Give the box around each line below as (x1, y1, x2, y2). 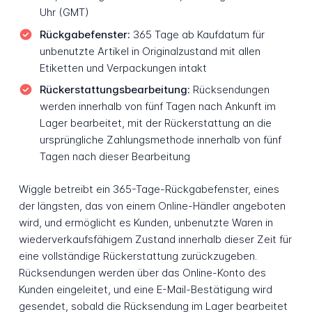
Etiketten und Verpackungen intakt (39, 61, 207, 75)
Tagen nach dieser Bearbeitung (39, 150, 190, 164)
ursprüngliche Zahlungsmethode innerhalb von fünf (39, 133, 281, 147)
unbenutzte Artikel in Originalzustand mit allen (39, 44, 260, 58)
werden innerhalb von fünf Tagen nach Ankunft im (39, 100, 276, 114)
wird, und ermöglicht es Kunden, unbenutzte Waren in (18, 216, 273, 229)
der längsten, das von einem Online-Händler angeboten (18, 199, 286, 212)
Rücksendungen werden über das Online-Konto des (18, 266, 266, 279)
